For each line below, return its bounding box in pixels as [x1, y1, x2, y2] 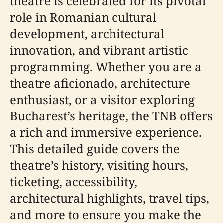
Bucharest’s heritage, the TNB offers [10, 107, 213, 124]
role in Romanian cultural [10, 8, 156, 25]
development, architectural [10, 25, 164, 42]
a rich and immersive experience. [10, 123, 202, 140]
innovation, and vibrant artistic [10, 41, 188, 58]
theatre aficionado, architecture [10, 74, 190, 91]
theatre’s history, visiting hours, [10, 156, 188, 173]
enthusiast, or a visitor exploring [10, 91, 195, 108]
